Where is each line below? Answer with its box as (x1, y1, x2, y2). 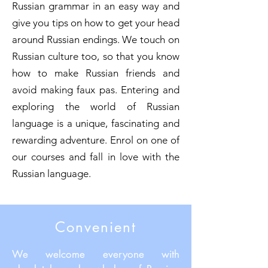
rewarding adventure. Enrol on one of (12, 134, 179, 146)
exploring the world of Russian (12, 100, 179, 112)
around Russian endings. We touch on (12, 33, 179, 45)
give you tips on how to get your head (12, 17, 179, 29)
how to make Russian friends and (12, 67, 179, 79)
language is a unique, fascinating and (12, 117, 179, 129)
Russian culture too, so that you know (12, 50, 179, 62)
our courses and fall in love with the (12, 151, 179, 163)
